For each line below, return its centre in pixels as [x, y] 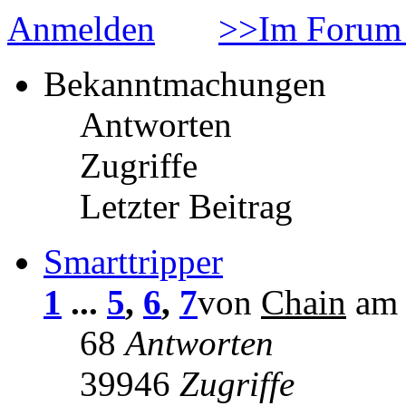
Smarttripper [133, 262]
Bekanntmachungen [185, 84]
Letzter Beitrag [186, 207]
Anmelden [81, 29]
